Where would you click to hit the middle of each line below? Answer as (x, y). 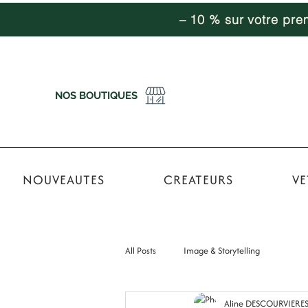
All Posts (141, 250)
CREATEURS (198, 180)
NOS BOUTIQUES (96, 95)
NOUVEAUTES (63, 180)
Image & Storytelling (222, 250)
